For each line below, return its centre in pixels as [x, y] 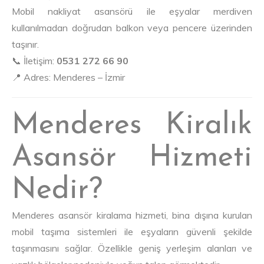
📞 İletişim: [34, 61]
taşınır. [25, 44]
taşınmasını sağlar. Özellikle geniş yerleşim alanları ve [132, 248]
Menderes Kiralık [132, 126]
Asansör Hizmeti [132, 159]
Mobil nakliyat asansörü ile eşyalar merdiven [132, 11]
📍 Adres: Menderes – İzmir [68, 77]
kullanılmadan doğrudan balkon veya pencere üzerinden [132, 28]
